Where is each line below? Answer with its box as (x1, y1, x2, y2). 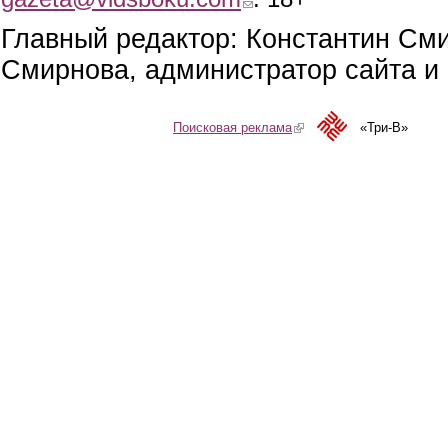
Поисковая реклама (173, 120, 292, 136)
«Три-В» (360, 120, 408, 136)
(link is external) (292, 120, 384, 136)
